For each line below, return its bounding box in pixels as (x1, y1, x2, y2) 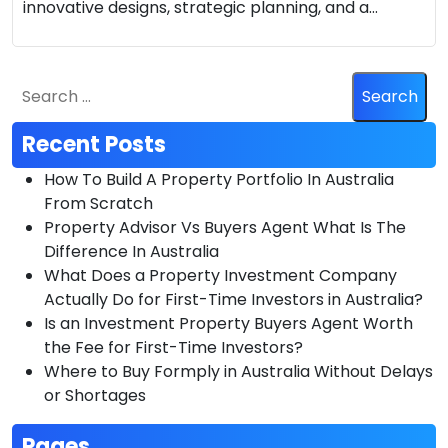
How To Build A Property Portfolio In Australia (44, 167, 394, 191)
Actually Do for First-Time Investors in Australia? (44, 287, 423, 311)
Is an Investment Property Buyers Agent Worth (44, 311, 413, 335)
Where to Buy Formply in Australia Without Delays (44, 359, 433, 383)
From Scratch (44, 191, 153, 215)
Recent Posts (22, 128, 166, 160)
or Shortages (44, 383, 146, 407)
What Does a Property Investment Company (44, 263, 397, 287)
